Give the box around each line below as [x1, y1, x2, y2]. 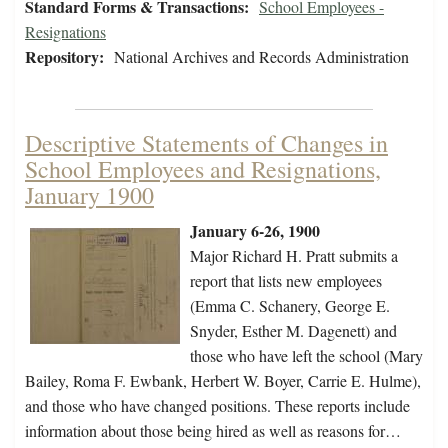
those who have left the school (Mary [190, 345, 423, 367]
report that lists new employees [190, 270, 382, 292]
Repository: [25, 45, 104, 69]
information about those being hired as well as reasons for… [25, 420, 401, 442]
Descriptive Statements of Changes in [25, 127, 388, 160]
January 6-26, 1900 [190, 219, 320, 243]
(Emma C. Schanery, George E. [190, 295, 390, 317]
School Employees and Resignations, [25, 153, 381, 186]
